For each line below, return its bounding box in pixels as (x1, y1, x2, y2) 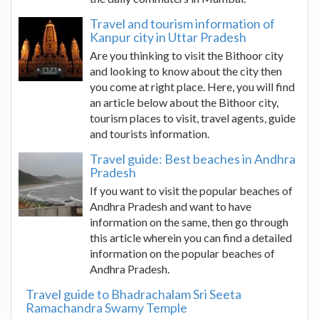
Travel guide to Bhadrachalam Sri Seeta (26, 286, 241, 302)
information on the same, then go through (90, 215, 288, 229)
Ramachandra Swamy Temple (26, 300, 187, 315)
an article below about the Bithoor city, (90, 95, 278, 109)
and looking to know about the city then (90, 64, 282, 78)
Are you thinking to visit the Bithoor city (90, 48, 283, 62)
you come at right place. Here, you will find (90, 80, 295, 93)
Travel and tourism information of (90, 16, 275, 31)
